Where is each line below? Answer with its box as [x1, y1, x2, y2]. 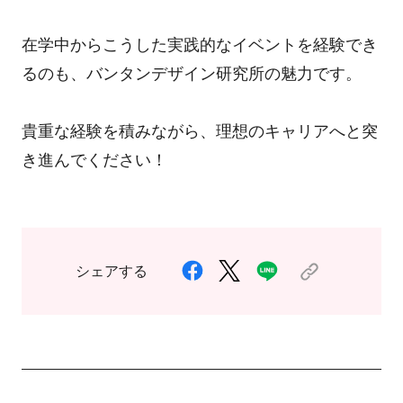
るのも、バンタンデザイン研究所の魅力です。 [21, 64, 362, 83]
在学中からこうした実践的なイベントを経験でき [21, 35, 378, 54]
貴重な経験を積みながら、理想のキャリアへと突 [21, 121, 378, 140]
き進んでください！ [21, 150, 167, 169]
